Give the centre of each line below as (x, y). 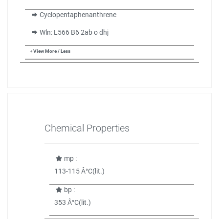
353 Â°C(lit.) (73, 202)
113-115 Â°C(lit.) (79, 171)
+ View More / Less (50, 51)
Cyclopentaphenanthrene (78, 15)
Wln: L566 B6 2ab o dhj (74, 32)
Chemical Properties (87, 128)
